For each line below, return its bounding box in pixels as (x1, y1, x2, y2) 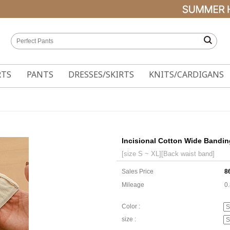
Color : (122, 203, 140, 210)
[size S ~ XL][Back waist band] (122, 150, 215, 158)
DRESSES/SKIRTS (68, 69, 134, 80)
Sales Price (122, 168, 154, 175)
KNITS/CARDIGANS (149, 69, 224, 80)
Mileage (122, 181, 144, 188)
